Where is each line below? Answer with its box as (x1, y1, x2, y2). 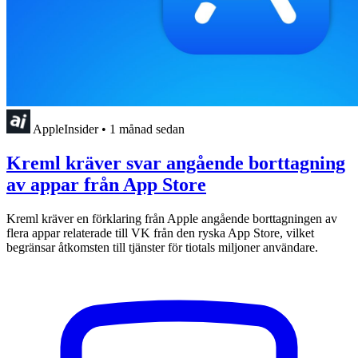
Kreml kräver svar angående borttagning (6, 152, 345, 173)
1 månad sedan (109, 122, 185, 137)
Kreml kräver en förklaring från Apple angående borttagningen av (6, 211, 337, 225)
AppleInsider (33, 122, 98, 137)
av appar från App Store (6, 173, 206, 195)
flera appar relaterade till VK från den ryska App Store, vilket (6, 225, 314, 240)
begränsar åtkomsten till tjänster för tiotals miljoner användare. (6, 240, 318, 254)
